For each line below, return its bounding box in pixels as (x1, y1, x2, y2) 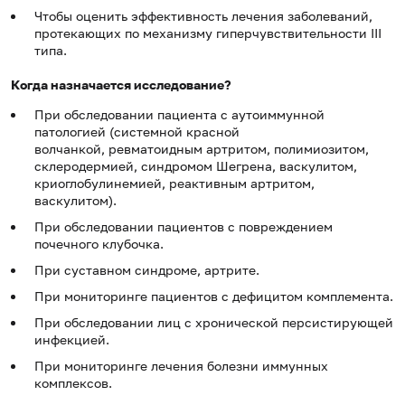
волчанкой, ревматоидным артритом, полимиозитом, (34, 141, 369, 157)
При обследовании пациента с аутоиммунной (34, 107, 325, 123)
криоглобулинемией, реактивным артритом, (34, 175, 315, 192)
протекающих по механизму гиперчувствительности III (34, 25, 381, 42)
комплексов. (34, 375, 112, 391)
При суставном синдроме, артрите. (34, 262, 259, 278)
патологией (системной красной (34, 124, 240, 140)
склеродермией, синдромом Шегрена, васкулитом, (34, 158, 357, 174)
